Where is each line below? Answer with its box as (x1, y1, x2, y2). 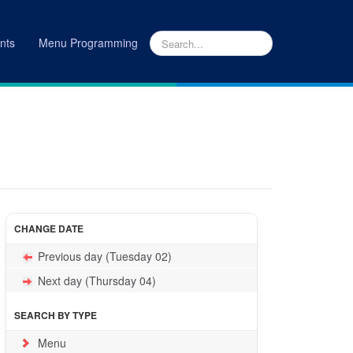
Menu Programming (39, 35, 138, 50)
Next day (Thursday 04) (38, 273, 157, 288)
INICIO (200, 52, 229, 66)
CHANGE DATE (14, 221, 84, 236)
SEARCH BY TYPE (14, 308, 98, 322)
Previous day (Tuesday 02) (38, 248, 173, 264)
